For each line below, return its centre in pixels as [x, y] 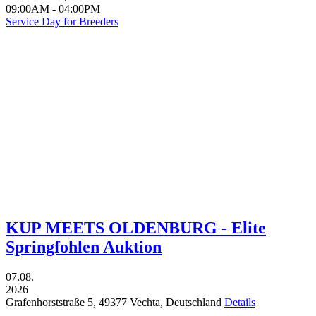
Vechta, [148, 302]
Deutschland [194, 302]
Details [240, 302]
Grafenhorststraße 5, [52, 302]
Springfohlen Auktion [84, 247]
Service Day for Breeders [62, 22]
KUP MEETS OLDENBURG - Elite [136, 228]
